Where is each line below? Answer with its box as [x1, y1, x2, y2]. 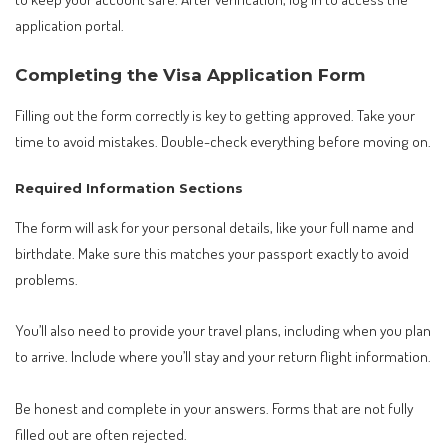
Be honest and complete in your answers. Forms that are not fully [15, 397, 413, 418]
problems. [15, 268, 78, 289]
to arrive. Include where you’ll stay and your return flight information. [15, 346, 431, 367]
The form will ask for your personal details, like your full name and [15, 216, 414, 237]
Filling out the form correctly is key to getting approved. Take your [15, 104, 415, 125]
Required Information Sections [15, 180, 243, 197]
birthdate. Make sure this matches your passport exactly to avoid [15, 242, 409, 263]
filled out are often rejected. [15, 423, 187, 444]
